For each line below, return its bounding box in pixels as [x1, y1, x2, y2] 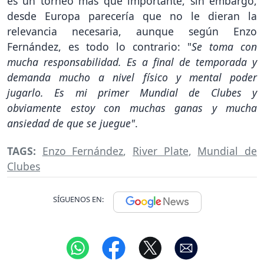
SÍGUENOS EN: [53, 193, 104, 204]
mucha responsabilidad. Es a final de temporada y [7, 54, 257, 69]
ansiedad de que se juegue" [7, 115, 135, 130]
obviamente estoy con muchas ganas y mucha [7, 100, 257, 115]
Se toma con [192, 39, 257, 54]
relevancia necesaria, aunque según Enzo [7, 24, 257, 38]
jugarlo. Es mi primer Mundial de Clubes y [7, 85, 257, 100]
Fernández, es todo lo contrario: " [7, 39, 192, 54]
